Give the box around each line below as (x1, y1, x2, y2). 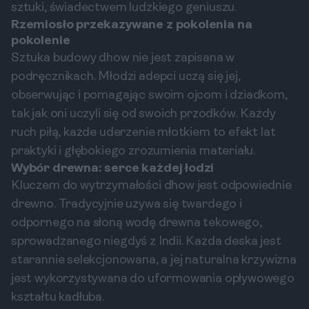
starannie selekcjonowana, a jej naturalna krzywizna (11, 254, 297, 267)
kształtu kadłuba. (11, 291, 104, 304)
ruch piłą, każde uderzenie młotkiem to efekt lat (11, 126, 276, 139)
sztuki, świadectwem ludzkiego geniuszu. (11, 1, 237, 14)
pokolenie (11, 34, 70, 48)
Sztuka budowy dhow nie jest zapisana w (11, 52, 235, 65)
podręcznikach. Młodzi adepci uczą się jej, (11, 70, 241, 83)
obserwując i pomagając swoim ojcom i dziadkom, (11, 89, 288, 102)
